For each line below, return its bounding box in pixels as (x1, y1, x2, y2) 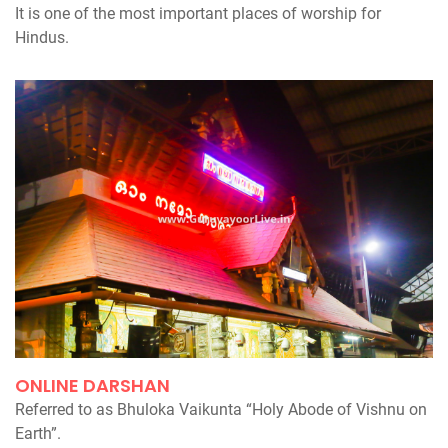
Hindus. (15, 27, 69, 47)
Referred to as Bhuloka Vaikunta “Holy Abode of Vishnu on (15, 400, 427, 420)
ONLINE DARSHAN (15, 373, 170, 399)
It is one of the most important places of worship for (15, 3, 381, 23)
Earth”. (15, 424, 61, 444)
